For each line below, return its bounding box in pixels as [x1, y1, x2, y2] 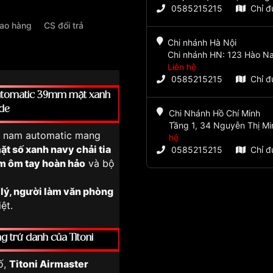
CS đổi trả [43, 19, 83, 30]
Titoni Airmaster [9, 258, 88, 270]
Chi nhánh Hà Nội [168, 37, 237, 48]
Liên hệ [168, 62, 197, 73]
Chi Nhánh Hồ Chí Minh [168, 108, 260, 119]
